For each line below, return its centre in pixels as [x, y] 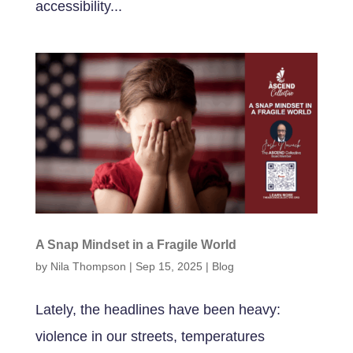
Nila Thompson [88, 267]
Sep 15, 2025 [169, 267]
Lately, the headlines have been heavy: [158, 310]
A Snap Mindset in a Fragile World [136, 245]
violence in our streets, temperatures [150, 337]
